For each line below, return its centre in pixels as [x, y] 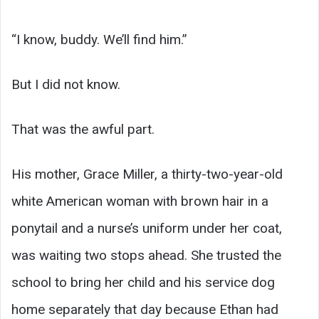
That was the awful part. [83, 130]
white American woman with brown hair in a [140, 202]
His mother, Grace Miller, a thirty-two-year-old [147, 174]
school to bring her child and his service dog [143, 283]
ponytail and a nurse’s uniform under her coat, [147, 229]
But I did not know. [66, 85]
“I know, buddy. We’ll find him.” [99, 40]
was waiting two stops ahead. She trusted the [146, 256]
